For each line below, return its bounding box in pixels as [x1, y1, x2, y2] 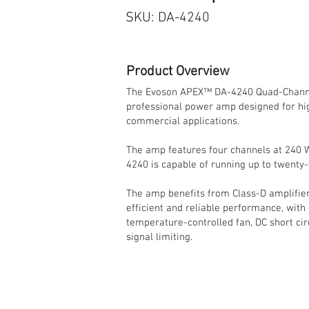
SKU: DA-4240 [126, 9, 210, 26]
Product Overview [126, 63, 230, 80]
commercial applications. [126, 114, 239, 128]
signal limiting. [126, 230, 192, 243]
